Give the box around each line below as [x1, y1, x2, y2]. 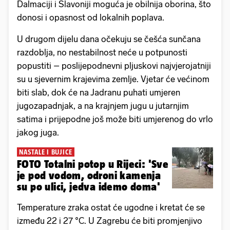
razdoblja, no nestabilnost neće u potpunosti [17, 47, 187, 58]
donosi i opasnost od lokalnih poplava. [17, 12, 164, 23]
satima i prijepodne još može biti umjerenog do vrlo [17, 114, 213, 125]
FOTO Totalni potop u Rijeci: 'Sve [17, 158, 169, 170]
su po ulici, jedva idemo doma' [17, 181, 160, 193]
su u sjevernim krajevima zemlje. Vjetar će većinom [17, 74, 209, 85]
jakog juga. [17, 127, 59, 138]
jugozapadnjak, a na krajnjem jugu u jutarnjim [17, 101, 189, 111]
